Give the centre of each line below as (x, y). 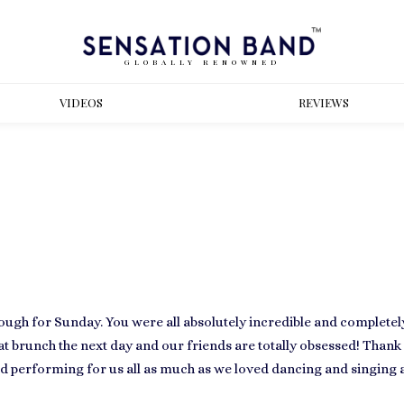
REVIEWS (323, 102)
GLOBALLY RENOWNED (202, 61)
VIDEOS (81, 102)
